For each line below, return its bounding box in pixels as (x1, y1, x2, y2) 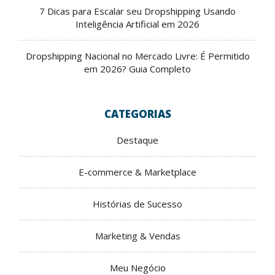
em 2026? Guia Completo (84, 63, 191, 76)
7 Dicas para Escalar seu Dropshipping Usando (39, 5, 236, 18)
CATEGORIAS (104, 107, 171, 122)
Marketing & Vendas (95, 230, 180, 242)
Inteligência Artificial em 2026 (76, 18, 199, 31)
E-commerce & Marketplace (79, 166, 196, 179)
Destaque (117, 134, 158, 147)
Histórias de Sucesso (93, 198, 182, 211)
